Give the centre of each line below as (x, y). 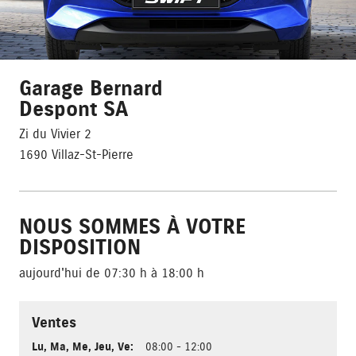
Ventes (54, 323)
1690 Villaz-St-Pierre (76, 155)
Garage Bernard (91, 89)
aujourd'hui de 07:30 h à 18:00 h (112, 273)
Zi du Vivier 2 (55, 134)
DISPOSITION (80, 248)
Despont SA (74, 109)
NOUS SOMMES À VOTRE (132, 227)
